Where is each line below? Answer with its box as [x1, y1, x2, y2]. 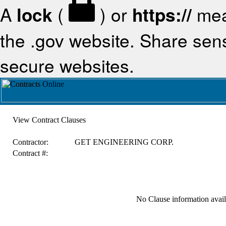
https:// [132, 2, 192, 28]
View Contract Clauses [12, 116, 86, 124]
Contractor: [12, 138, 48, 146]
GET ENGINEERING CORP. [74, 138, 174, 146]
